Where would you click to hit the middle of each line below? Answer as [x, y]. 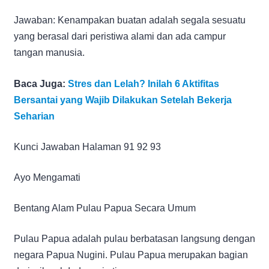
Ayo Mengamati [47, 177]
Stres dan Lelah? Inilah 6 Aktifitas [144, 83]
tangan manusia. [49, 52]
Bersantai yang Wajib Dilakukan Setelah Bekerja [123, 100]
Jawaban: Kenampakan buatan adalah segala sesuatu [130, 20]
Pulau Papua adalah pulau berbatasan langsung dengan [134, 238]
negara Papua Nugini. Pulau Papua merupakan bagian [131, 255]
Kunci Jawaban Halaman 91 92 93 [87, 147]
